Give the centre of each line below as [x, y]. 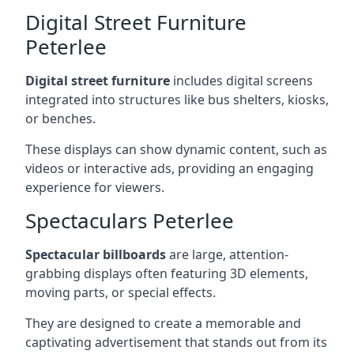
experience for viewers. [95, 187]
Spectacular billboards [96, 254]
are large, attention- [227, 254]
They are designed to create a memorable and [163, 323]
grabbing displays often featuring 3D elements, [167, 273]
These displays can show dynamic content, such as [176, 149]
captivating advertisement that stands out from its [176, 342]
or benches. [60, 118]
